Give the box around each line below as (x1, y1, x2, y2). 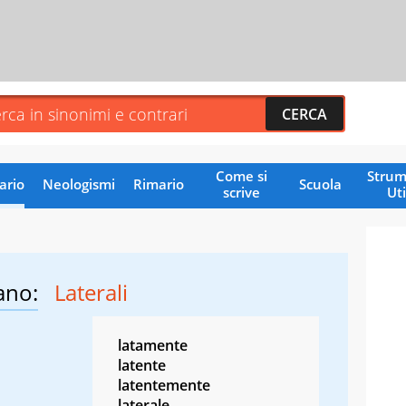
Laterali (54, 276, 128, 307)
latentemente (118, 374, 210, 395)
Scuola (298, 174, 342, 193)
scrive (222, 182, 260, 201)
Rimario (132, 174, 184, 193)
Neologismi (42, 174, 115, 193)
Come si (215, 166, 267, 185)
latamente (118, 334, 188, 355)
